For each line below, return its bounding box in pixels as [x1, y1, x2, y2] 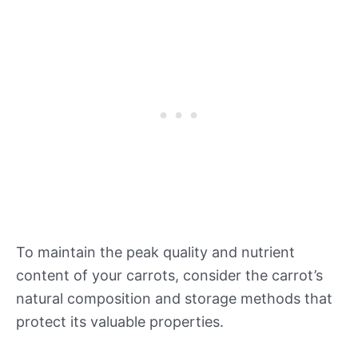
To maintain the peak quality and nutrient [16, 243, 295, 261]
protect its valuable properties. [16, 312, 224, 330]
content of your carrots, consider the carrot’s [16, 266, 323, 284]
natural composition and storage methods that [16, 289, 332, 307]
